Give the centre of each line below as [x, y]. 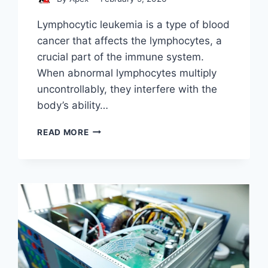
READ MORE [63, 132]
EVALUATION [117, 204]
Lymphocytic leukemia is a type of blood [134, 24]
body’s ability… [73, 105]
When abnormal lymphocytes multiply [127, 73]
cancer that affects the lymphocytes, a [130, 40]
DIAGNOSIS [113, 179]
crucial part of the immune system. [121, 57]
